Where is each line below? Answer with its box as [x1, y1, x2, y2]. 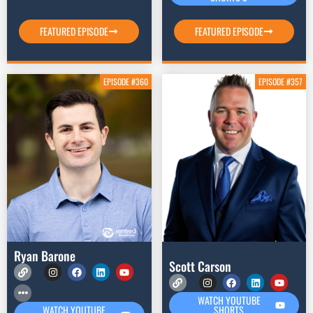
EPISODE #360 [103, 75, 148, 88]
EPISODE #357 [259, 75, 303, 88]
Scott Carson [168, 257, 231, 276]
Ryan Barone [14, 247, 75, 265]
